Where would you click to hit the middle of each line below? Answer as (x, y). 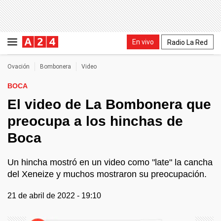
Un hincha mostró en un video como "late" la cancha (110, 162)
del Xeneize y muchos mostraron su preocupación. (107, 174)
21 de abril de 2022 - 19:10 (54, 196)
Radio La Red (187, 42)
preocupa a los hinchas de (95, 121)
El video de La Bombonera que (109, 104)
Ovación (18, 67)
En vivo (143, 42)
